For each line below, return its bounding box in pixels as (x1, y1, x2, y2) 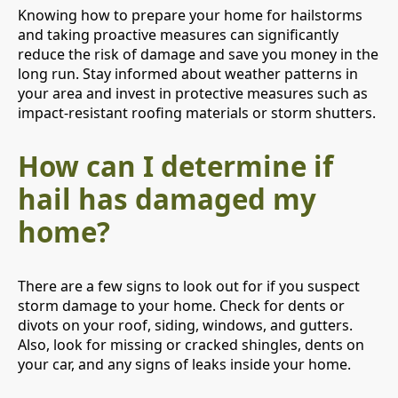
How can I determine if (18, 147, 333, 185)
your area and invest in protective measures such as (18, 83, 368, 103)
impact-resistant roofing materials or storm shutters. (18, 102, 376, 123)
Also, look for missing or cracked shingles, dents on (18, 335, 364, 355)
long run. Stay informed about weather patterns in (18, 63, 358, 84)
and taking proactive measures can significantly (18, 24, 338, 44)
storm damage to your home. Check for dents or (18, 296, 345, 316)
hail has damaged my (18, 179, 316, 218)
